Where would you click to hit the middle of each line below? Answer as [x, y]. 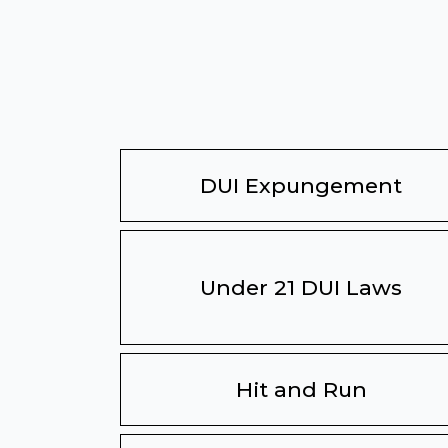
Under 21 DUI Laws [301, 287]
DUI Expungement [301, 185]
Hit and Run [301, 389]
